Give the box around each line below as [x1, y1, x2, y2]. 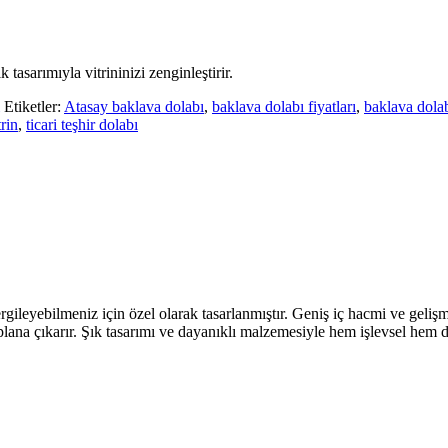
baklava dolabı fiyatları [212, 97, 356, 115]
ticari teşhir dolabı [26, 115, 138, 133]
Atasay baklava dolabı [64, 97, 204, 115]
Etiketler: [4, 97, 61, 115]
